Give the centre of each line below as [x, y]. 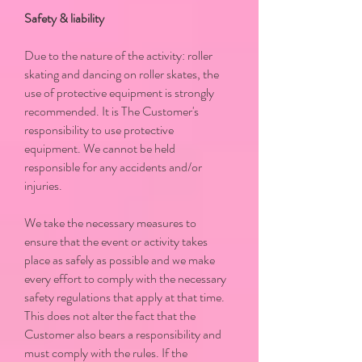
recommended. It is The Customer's [112, 111]
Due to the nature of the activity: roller [118, 55]
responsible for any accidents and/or [113, 167]
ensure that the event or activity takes [116, 241]
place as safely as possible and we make [120, 260]
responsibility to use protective [99, 130]
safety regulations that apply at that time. [124, 297]
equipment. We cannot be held [100, 148]
